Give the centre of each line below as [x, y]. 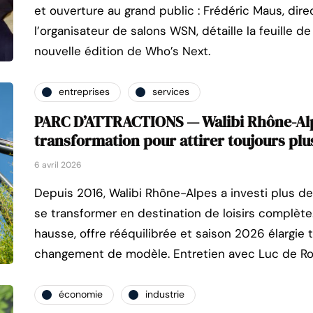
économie [81, 294]
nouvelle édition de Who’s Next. [122, 51]
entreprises [84, 92]
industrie [165, 294]
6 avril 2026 [58, 165]
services [171, 92]
